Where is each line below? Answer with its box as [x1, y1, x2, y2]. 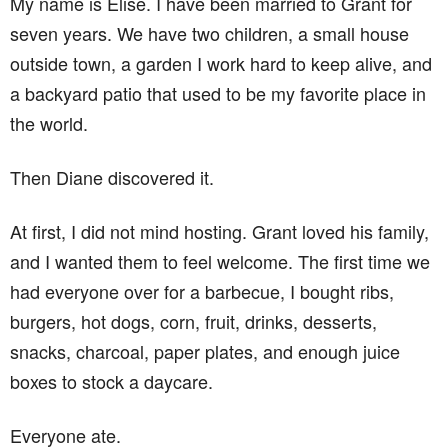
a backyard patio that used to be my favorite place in [10, 80, 426, 106]
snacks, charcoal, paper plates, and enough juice [10, 338, 400, 364]
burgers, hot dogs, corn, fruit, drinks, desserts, [10, 308, 377, 334]
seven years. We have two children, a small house [10, 20, 409, 46]
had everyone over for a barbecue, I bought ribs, [10, 278, 394, 304]
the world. [10, 110, 88, 136]
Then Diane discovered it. [10, 164, 214, 190]
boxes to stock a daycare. [10, 368, 213, 394]
